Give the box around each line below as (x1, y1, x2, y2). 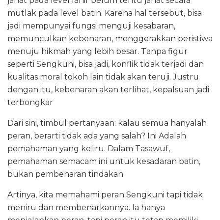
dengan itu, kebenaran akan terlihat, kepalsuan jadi (7, 84, 209, 94)
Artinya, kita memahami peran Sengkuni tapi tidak (7, 190, 203, 199)
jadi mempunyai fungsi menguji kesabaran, (7, 21, 175, 30)
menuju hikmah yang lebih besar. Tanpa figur (7, 46, 188, 56)
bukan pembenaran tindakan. (7, 169, 125, 179)
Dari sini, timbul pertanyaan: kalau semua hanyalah (7, 118, 207, 128)
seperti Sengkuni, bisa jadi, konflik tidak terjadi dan (7, 59, 204, 69)
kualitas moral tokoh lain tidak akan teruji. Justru (7, 72, 199, 82)
